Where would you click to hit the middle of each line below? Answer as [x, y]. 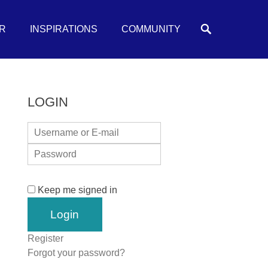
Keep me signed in [77, 190]
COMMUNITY [151, 29]
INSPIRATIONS [64, 29]
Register [45, 239]
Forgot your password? [76, 253]
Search [231, 22]
